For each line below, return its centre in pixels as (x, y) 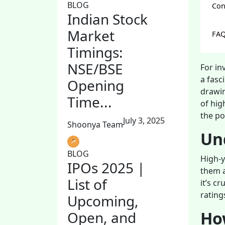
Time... (90, 102)
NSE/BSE (95, 69)
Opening (96, 86)
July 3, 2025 (144, 121)
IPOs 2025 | (106, 168)
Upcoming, (103, 201)
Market (91, 36)
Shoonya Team (95, 125)
